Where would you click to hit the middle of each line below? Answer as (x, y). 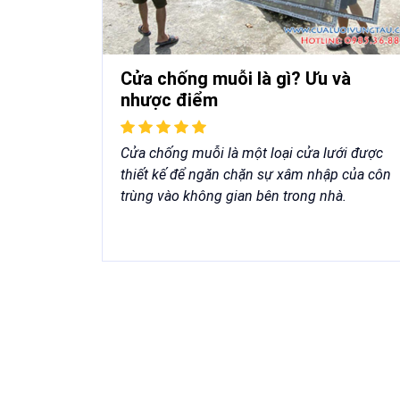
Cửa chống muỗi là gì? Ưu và (236, 79)
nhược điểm (169, 100)
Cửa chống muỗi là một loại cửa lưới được (252, 154)
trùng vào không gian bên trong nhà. (233, 196)
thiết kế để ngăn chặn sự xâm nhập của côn (256, 175)
